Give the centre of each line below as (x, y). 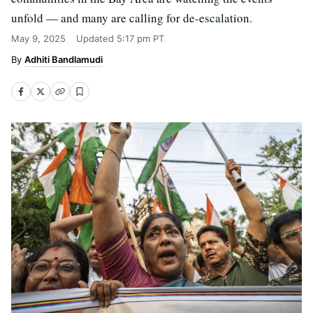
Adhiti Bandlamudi (64, 59)
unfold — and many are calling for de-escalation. (132, 18)
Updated (96, 38)
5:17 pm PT (140, 38)
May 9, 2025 (38, 38)
